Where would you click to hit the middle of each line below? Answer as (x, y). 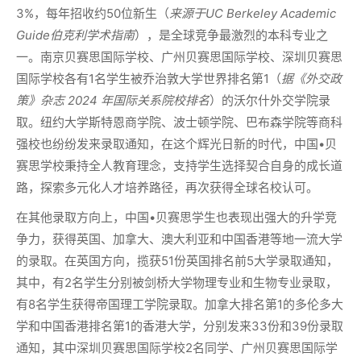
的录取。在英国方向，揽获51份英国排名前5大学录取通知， (177, 261)
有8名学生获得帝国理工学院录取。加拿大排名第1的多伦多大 (180, 305)
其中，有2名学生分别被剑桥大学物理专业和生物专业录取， (177, 283)
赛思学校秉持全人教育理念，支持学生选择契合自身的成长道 (179, 166)
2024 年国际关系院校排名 (137, 101)
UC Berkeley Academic (271, 14)
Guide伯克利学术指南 (75, 35)
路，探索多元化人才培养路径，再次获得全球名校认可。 (167, 188)
